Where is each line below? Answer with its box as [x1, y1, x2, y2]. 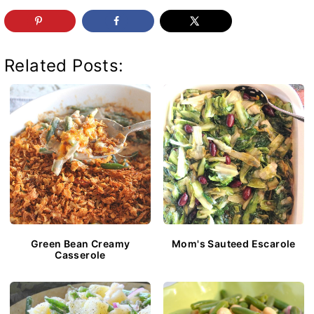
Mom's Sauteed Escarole [172, 237, 296, 250]
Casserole [55, 248, 106, 261]
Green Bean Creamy [30, 237, 130, 250]
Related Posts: [4, 55, 124, 76]
